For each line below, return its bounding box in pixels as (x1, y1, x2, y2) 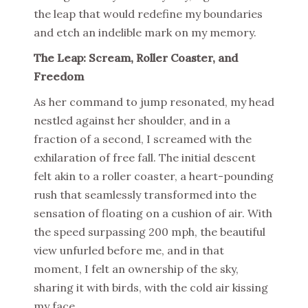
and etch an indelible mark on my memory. (34, 25, 256, 40)
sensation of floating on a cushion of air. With (34, 206, 272, 221)
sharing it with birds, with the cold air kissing (34, 280, 268, 295)
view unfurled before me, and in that (34, 243, 224, 258)
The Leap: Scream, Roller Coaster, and (34, 51, 238, 65)
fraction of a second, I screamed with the (34, 132, 252, 146)
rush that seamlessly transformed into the (34, 188, 256, 202)
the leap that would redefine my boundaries (34, 7, 263, 21)
